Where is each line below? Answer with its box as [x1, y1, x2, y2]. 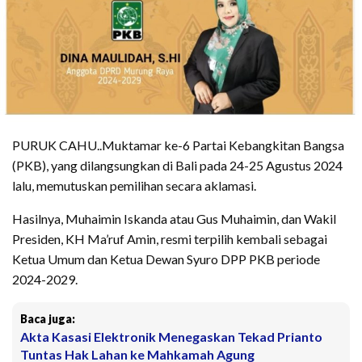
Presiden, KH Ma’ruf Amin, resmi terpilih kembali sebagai [12, 230, 327, 246]
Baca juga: [20, 311, 75, 326]
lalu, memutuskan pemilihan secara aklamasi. [12, 177, 256, 193]
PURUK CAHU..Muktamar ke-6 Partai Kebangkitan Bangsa [12, 137, 344, 153]
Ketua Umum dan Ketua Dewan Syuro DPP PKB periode [12, 250, 320, 267]
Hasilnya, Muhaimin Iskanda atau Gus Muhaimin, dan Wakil [12, 210, 336, 226]
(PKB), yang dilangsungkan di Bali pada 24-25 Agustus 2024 [12, 157, 343, 173]
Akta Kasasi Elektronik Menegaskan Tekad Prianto [20, 328, 322, 344]
